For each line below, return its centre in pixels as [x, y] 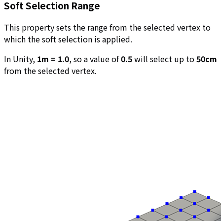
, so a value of [95, 59]
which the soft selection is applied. [68, 39]
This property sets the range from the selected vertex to [107, 27]
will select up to [164, 59]
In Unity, [20, 59]
